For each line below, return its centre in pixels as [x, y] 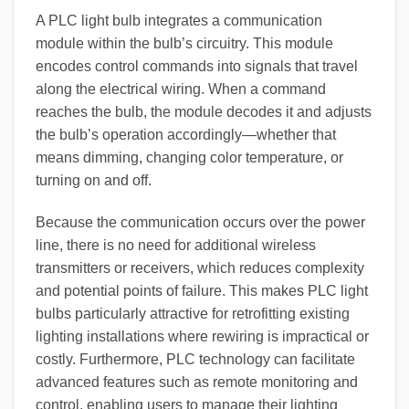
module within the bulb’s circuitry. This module [184, 43]
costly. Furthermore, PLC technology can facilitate [195, 359]
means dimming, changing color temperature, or [189, 157]
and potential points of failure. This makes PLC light [202, 290]
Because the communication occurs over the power [200, 222]
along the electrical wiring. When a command [181, 89]
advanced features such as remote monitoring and [197, 382]
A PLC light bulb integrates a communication [179, 20]
